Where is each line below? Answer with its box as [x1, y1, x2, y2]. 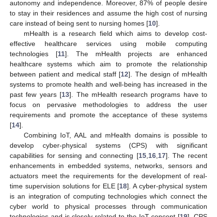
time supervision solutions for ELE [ [10, 182, 120, 190]
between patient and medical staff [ [10, 70, 121, 78]
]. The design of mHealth [128, 70, 208, 78]
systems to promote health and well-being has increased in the [10, 80, 207, 88]
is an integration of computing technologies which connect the [10, 192, 207, 200]
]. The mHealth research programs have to [69, 90, 208, 98]
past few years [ [10, 90, 62, 98]
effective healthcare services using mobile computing [10, 39, 207, 47]
